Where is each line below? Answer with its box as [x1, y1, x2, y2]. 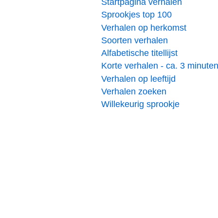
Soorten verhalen [101, 35, 168, 45]
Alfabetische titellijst [101, 48, 178, 58]
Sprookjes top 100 [101, 10, 172, 20]
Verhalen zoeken [101, 86, 166, 96]
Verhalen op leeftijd [101, 73, 176, 84]
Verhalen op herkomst [101, 22, 186, 33]
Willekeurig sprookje [101, 99, 180, 109]
